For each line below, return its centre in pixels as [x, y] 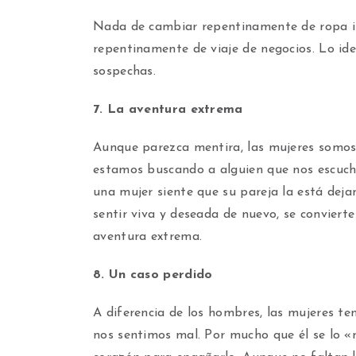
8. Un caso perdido [153, 275]
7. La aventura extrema [168, 110]
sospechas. [125, 72]
